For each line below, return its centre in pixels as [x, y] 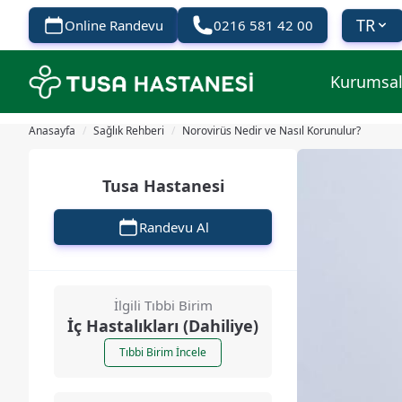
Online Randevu [114, 25]
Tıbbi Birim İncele [163, 352]
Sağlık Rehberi [129, 131]
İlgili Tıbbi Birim [163, 305]
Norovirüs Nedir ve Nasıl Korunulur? [271, 131]
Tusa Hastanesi [163, 186]
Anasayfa [52, 131]
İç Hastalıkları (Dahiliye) [163, 326]
